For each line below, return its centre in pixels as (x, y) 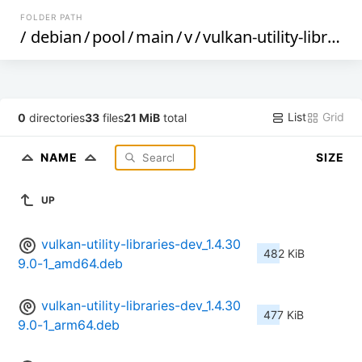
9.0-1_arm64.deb (69, 325)
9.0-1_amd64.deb (70, 264)
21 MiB (142, 117)
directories (56, 117)
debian (57, 37)
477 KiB (284, 315)
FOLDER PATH (52, 17)
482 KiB (284, 254)
